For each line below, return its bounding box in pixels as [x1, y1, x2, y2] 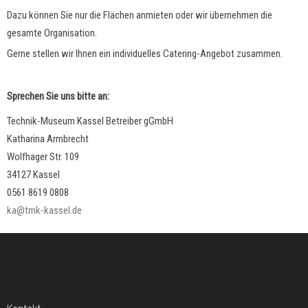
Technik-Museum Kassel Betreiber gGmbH [7, 115, 173, 128]
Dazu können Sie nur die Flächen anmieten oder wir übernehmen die [7, 9, 272, 22]
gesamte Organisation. [7, 27, 97, 40]
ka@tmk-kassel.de [7, 204, 82, 217]
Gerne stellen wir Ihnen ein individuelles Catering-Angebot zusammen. [7, 47, 283, 60]
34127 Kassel [7, 168, 60, 181]
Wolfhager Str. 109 [7, 151, 79, 164]
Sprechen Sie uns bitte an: [7, 90, 109, 103]
